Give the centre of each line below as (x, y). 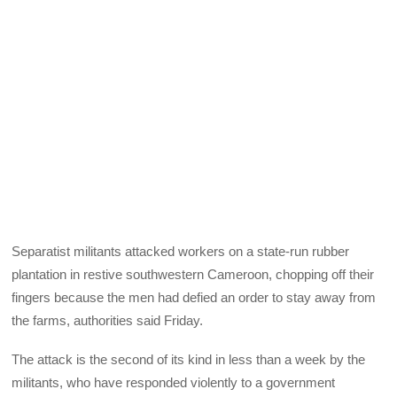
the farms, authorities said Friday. (108, 320)
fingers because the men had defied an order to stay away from (194, 297)
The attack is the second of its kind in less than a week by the (189, 359)
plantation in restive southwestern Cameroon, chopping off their (193, 274)
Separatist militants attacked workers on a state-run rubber (181, 251)
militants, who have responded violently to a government (174, 382)
